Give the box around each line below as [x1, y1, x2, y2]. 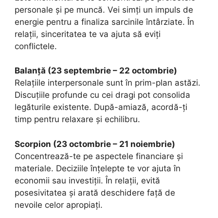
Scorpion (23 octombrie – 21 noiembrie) [15, 139, 175, 149]
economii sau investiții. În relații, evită [15, 175, 160, 185]
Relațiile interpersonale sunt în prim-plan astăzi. [15, 78, 200, 88]
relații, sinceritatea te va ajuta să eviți [15, 29, 161, 39]
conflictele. [15, 41, 57, 51]
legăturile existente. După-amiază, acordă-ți [15, 102, 187, 112]
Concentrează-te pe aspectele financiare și [15, 151, 183, 161]
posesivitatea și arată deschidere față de [15, 187, 175, 198]
